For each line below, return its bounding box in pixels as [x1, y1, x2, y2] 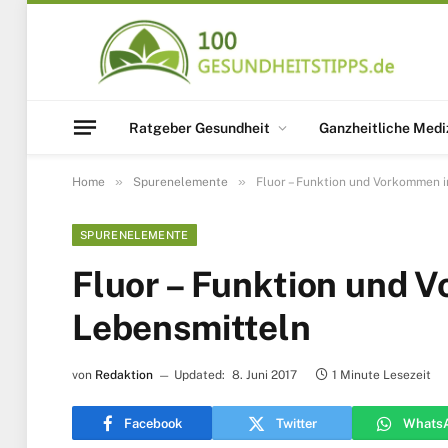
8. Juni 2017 [232, 368, 297, 382]
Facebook [123, 415, 182, 431]
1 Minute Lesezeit [332, 368, 431, 382]
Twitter [275, 415, 317, 431]
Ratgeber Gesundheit [129, 119, 270, 136]
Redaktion [95, 368, 153, 382]
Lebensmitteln [72, 307, 311, 348]
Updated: [174, 368, 225, 382]
